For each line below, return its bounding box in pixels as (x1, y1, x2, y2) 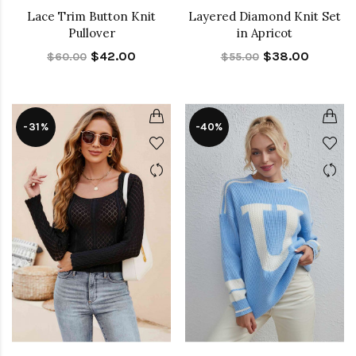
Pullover (68, 25, 115, 41)
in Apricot (237, 25, 292, 41)
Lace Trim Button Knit (27, 8, 156, 24)
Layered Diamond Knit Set (188, 8, 341, 24)
